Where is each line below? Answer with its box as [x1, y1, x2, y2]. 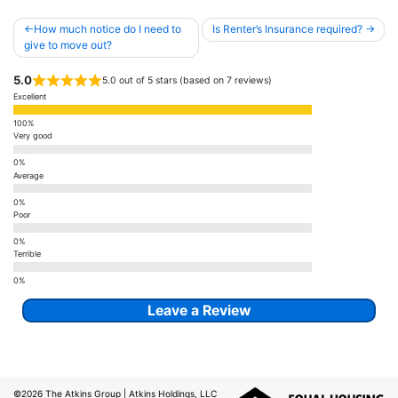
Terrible [13, 249, 41, 259]
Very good [13, 131, 52, 141]
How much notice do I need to [33, 22, 181, 36]
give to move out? [23, 38, 112, 52]
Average [13, 170, 44, 180]
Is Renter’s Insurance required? [211, 22, 362, 36]
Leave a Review [147, 301, 251, 319]
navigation [13, 32, 83, 50]
